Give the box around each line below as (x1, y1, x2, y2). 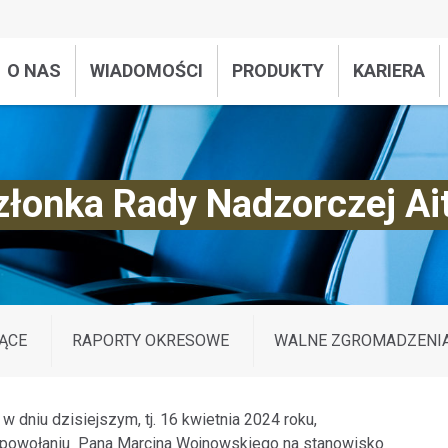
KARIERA (353, 60, 425, 81)
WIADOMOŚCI (90, 60, 203, 81)
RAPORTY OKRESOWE (72, 330, 229, 350)
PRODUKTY (232, 60, 324, 81)
